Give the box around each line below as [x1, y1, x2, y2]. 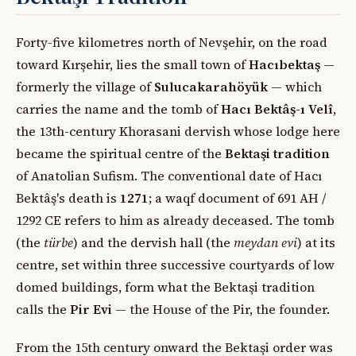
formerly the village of [16, 78, 154, 96]
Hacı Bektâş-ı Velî [221, 100, 333, 118]
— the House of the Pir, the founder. [112, 300, 330, 319]
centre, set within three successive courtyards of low [16, 256, 335, 274]
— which [268, 78, 322, 96]
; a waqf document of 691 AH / [149, 189, 326, 207]
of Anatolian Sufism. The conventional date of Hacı [16, 167, 322, 185]
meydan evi [234, 234, 297, 252]
